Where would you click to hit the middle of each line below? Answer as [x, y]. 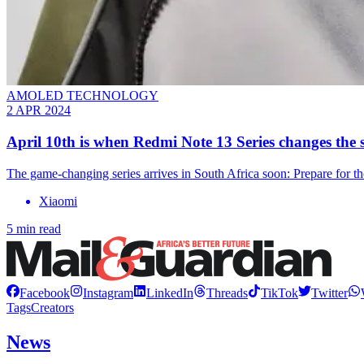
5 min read [34, 228]
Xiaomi [58, 201]
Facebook [45, 292]
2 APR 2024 [39, 110]
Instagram [108, 292]
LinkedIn [170, 292]
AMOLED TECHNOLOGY [82, 96]
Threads [227, 292]
